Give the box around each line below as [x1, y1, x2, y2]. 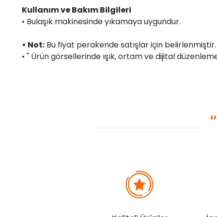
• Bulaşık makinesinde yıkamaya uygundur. [22, 15, 181, 27]
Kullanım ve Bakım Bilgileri [22, 4, 131, 15]
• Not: [22, 39, 45, 50]
